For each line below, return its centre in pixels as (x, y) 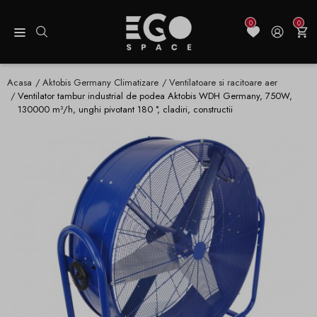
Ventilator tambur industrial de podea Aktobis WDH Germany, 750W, (155, 96)
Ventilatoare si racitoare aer (223, 83)
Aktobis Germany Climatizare (100, 83)
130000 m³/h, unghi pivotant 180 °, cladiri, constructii (125, 110)
